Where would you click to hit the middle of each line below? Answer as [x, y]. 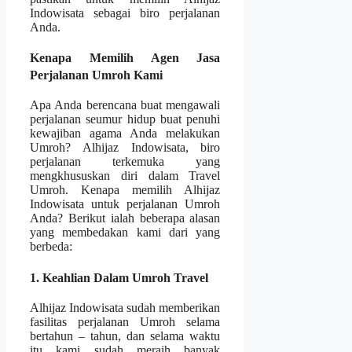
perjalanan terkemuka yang [125, 162]
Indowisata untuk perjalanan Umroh [125, 204]
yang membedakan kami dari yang [125, 233]
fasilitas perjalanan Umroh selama [125, 321]
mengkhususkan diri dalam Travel [125, 176]
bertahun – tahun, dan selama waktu [125, 335]
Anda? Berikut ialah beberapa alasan [125, 218]
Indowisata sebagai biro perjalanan [125, 13]
